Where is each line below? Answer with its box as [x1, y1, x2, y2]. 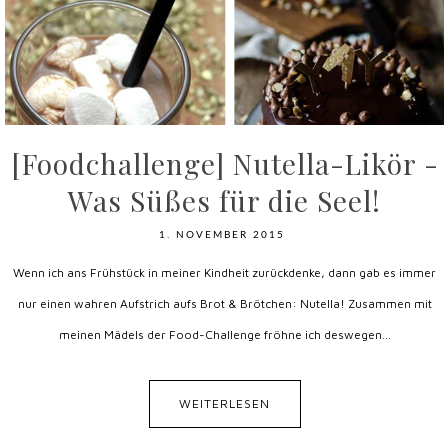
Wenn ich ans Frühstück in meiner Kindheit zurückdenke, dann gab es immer [13, 265, 436, 280]
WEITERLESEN [179, 396, 270, 411]
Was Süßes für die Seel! [68, 182, 381, 219]
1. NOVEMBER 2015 [159, 230, 286, 240]
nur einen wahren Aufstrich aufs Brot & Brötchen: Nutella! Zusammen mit [17, 296, 432, 311]
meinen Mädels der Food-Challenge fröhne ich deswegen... [58, 327, 391, 342]
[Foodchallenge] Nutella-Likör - [10, 145, 439, 182]
